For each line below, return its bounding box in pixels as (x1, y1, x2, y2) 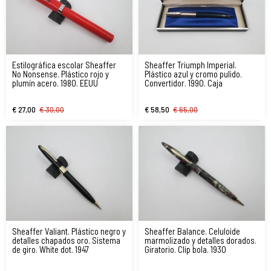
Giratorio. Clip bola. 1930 (145, 244, 226, 255)
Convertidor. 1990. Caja (145, 77, 223, 89)
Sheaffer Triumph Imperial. (145, 59, 237, 71)
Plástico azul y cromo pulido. (145, 68, 242, 80)
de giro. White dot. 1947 (12, 244, 89, 255)
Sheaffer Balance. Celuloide (145, 226, 240, 237)
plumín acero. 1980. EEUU (12, 77, 98, 89)
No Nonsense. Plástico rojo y (12, 68, 109, 80)
